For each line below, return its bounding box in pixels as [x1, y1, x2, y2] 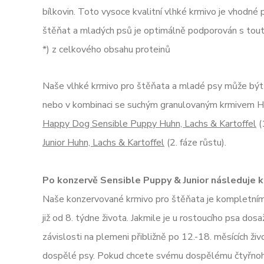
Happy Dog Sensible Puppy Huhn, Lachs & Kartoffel [42, 117, 256, 130]
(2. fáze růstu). [164, 136, 226, 149]
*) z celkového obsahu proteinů [42, 43, 170, 56]
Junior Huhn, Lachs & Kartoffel [42, 136, 164, 149]
